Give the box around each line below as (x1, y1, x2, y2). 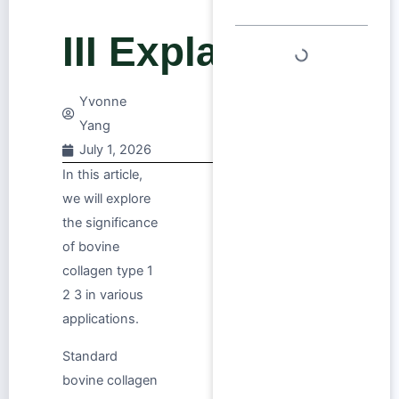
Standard (62, 347, 118, 364)
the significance (62, 215, 158, 232)
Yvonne (79, 94, 126, 110)
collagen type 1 (62, 263, 153, 280)
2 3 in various (62, 287, 143, 304)
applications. (62, 311, 139, 328)
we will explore (62, 191, 151, 208)
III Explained (62, 28, 304, 76)
